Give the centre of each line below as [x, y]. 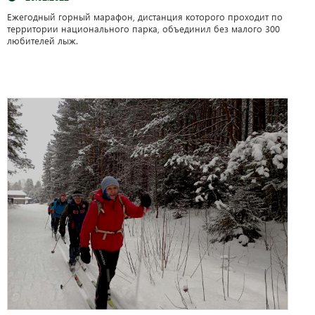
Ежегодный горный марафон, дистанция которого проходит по [145, 16]
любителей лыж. [45, 40]
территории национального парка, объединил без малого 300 [143, 28]
